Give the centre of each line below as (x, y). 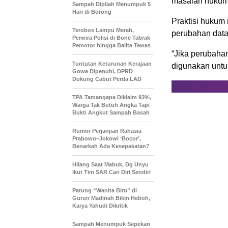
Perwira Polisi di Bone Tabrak (111, 37)
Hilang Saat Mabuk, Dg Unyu (110, 164)
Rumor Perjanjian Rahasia (107, 131)
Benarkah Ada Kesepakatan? (111, 146)
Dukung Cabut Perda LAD (107, 79)
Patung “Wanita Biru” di (105, 190)
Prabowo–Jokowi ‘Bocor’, (107, 138)
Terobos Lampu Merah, (103, 30)
